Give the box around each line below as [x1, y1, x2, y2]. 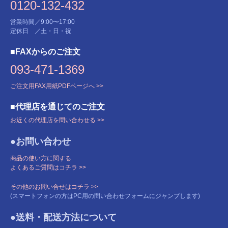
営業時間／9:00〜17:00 [10, 18, 75, 26]
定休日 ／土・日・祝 [10, 27, 71, 35]
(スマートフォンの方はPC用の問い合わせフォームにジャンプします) [10, 192, 200, 200]
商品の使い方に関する [10, 155, 71, 162]
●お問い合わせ [10, 136, 71, 147]
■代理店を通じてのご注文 [10, 102, 105, 111]
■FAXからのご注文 [10, 47, 80, 56]
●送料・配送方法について [10, 212, 117, 223]
